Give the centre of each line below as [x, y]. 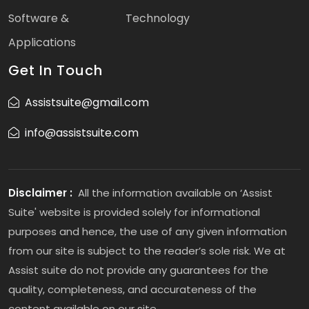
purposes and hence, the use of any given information [148, 232]
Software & [39, 19]
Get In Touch [56, 71]
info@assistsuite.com [79, 133]
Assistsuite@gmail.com [84, 103]
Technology [157, 19]
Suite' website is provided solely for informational [134, 212]
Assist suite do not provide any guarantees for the [138, 270]
